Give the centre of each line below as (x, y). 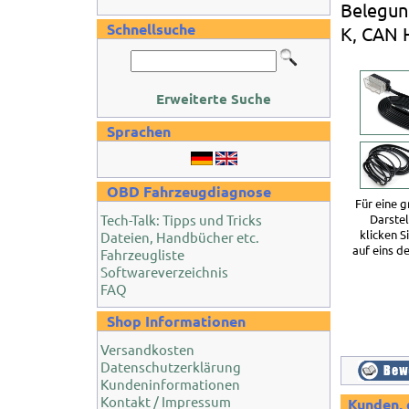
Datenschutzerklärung (171, 367)
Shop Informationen (176, 321)
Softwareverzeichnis (164, 272)
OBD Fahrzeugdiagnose (189, 191)
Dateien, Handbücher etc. (180, 237)
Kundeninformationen (170, 384)
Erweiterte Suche (214, 99)
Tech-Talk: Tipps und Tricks (181, 220)
